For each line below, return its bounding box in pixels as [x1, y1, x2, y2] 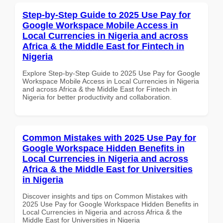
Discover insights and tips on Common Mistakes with [22, 192, 188, 200]
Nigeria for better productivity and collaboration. [22, 93, 172, 101]
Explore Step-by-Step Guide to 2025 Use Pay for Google [22, 69, 200, 77]
